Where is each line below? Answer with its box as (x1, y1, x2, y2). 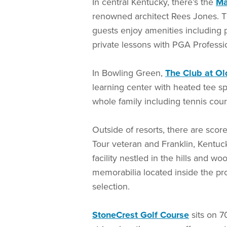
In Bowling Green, (92, 66, 165, 80)
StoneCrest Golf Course (92, 208, 189, 221)
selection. (92, 179, 132, 193)
